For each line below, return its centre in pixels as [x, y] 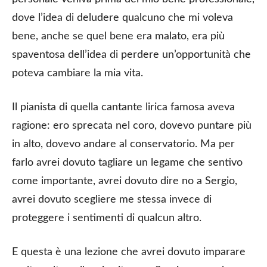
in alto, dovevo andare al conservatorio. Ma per [123, 144]
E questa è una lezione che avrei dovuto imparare [129, 252]
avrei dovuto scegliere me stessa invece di [112, 199]
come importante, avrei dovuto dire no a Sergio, [125, 181]
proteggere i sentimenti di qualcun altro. [107, 218]
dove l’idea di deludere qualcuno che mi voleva [122, 18]
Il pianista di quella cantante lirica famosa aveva [123, 107]
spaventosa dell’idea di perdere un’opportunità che [131, 55]
